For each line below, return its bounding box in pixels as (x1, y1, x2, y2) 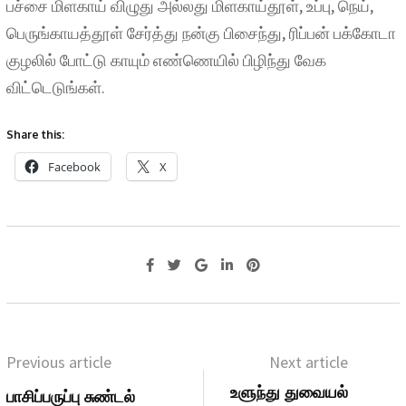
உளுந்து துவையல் (230, 382, 348, 402)
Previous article (6, 352, 111, 373)
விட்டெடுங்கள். (6, 77, 105, 99)
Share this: (6, 128, 64, 142)
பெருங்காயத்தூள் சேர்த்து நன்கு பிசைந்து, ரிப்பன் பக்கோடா (6, 23, 396, 44)
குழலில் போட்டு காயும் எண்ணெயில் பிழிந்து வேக (6, 50, 326, 72)
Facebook (48, 159, 101, 176)
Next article (269, 352, 348, 373)
